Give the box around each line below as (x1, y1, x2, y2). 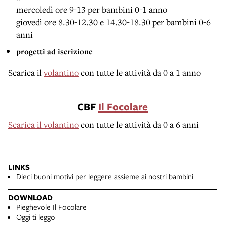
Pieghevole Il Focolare (16, 201, 87, 212)
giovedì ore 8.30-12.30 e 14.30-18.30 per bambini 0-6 (16, 16, 211, 28)
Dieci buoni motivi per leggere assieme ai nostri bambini (16, 171, 193, 181)
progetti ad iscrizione (16, 46, 93, 57)
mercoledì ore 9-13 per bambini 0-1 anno (16, 3, 167, 15)
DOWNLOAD (8, 192, 53, 203)
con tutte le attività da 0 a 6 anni (79, 118, 199, 130)
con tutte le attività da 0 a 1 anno (79, 66, 201, 78)
